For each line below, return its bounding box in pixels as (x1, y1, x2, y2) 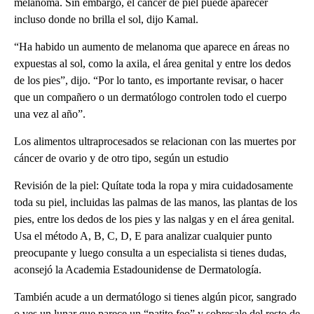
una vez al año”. (14, 107, 86, 120)
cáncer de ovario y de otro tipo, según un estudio (14, 151, 228, 164)
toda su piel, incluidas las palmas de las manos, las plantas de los (14, 196, 297, 208)
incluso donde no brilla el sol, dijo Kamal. (14, 13, 198, 25)
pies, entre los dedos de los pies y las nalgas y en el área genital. (14, 212, 294, 225)
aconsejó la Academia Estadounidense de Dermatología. (14, 263, 261, 275)
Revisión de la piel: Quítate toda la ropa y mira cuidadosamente (14, 179, 293, 191)
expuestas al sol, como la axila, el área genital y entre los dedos (14, 57, 291, 69)
